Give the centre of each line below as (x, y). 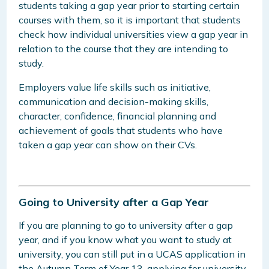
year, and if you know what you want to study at (125, 240)
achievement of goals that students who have (121, 130)
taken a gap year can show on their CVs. (108, 144)
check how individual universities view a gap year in (134, 34)
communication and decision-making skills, (114, 101)
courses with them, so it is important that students (130, 20)
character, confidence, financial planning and (118, 116)
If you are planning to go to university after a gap (126, 225)
